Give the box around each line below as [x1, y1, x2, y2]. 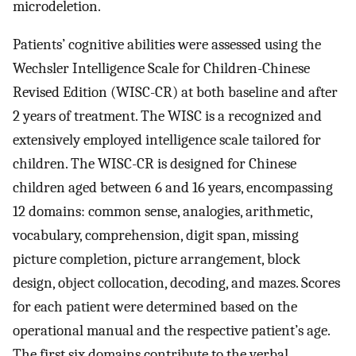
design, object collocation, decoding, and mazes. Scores [13, 274, 340, 292]
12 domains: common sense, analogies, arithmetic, [13, 203, 312, 221]
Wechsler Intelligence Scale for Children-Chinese [13, 60, 310, 78]
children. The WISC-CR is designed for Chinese [13, 155, 296, 173]
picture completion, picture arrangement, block [13, 250, 300, 269]
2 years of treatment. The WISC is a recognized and [13, 107, 322, 126]
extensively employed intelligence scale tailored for [13, 131, 321, 149]
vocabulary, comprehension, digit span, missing [13, 226, 299, 245]
